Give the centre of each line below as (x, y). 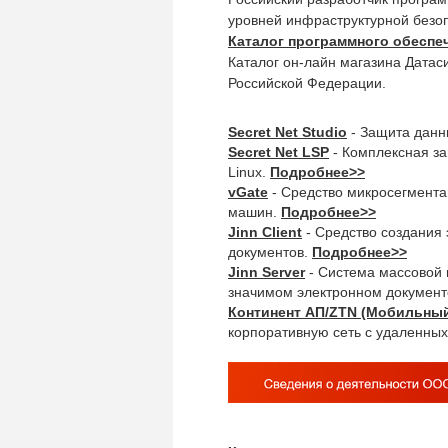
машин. (254, 212)
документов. (270, 252)
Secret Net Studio (287, 132)
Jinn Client (265, 232)
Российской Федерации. (307, 83)
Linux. (249, 172)
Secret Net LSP (278, 152)
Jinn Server (266, 272)
